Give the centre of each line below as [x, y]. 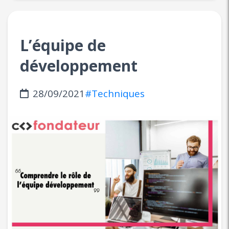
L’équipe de [63, 45]
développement [79, 66]
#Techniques [115, 94]
